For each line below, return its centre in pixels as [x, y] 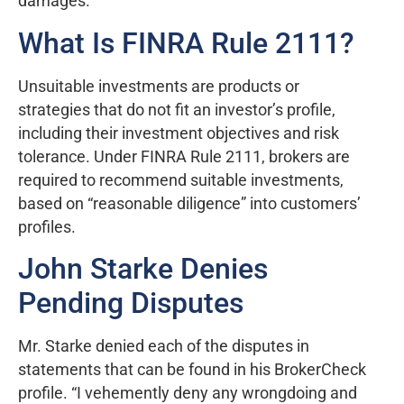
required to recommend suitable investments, [181, 180]
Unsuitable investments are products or [159, 86]
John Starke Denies [143, 269]
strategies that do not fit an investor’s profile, [177, 110]
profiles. [47, 227]
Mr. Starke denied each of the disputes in [164, 346]
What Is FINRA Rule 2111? [186, 43]
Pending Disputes [131, 303]
